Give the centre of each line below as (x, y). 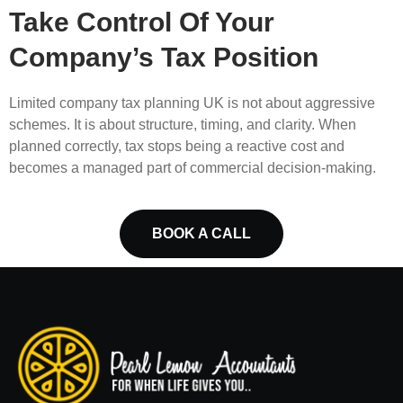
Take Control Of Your (142, 22)
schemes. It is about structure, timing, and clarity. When (183, 125)
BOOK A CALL (201, 234)
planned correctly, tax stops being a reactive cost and (177, 147)
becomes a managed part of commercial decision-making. (193, 168)
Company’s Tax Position (164, 58)
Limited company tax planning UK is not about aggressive (192, 103)
